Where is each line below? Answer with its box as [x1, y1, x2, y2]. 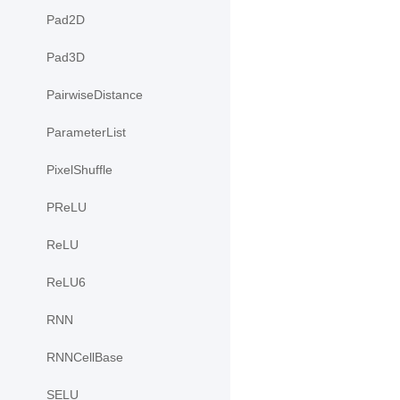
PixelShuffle [46, 162, 112, 178]
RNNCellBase [46, 350, 123, 365]
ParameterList [46, 125, 126, 140]
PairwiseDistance [46, 87, 143, 103]
